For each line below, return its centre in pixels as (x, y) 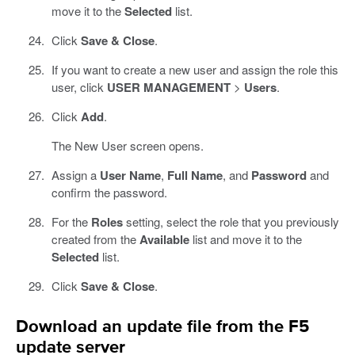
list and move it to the (245, 239)
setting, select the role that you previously (231, 221)
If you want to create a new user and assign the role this (195, 69)
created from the (95, 239)
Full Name (195, 175)
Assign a (75, 174)
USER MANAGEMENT (168, 87)
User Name (130, 175)
